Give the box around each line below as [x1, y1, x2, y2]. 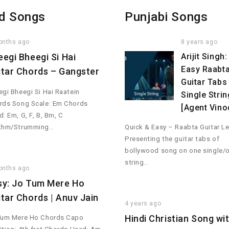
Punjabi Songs [125, 10, 208, 24]
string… [125, 158, 149, 166]
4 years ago [125, 200, 162, 208]
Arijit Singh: [181, 52, 227, 62]
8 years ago [181, 38, 218, 46]
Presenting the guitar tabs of [125, 134, 220, 143]
